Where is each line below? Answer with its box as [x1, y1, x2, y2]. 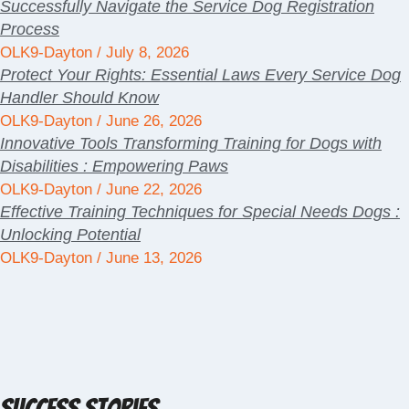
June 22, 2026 [101, 180, 202, 198]
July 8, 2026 [101, 43, 189, 61]
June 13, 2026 [101, 248, 202, 267]
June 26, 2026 [101, 111, 202, 130]
